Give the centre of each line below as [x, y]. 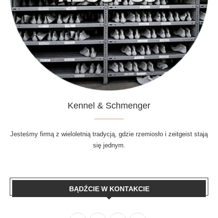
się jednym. [109, 145]
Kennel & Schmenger [109, 105]
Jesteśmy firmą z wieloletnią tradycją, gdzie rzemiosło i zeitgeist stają [109, 134]
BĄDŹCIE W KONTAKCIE [109, 189]
